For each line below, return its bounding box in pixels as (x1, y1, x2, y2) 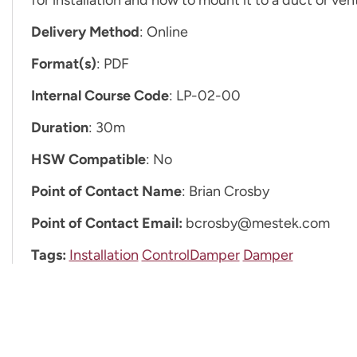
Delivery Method (30, 22, 139, 41)
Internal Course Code (30, 86, 169, 104)
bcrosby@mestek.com (185, 214, 330, 232)
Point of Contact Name (30, 182, 182, 200)
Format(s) (30, 54, 96, 73)
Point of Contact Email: (30, 214, 182, 232)
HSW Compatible (30, 150, 146, 168)
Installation (69, 245, 139, 264)
